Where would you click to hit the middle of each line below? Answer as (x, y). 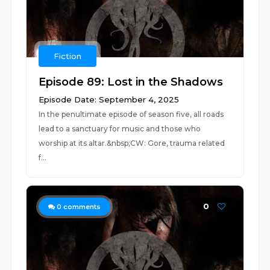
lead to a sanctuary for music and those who (120, 129)
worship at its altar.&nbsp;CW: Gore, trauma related (132, 143)
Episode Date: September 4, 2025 (109, 99)
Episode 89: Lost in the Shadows (131, 82)
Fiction (68, 56)
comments (81, 207)
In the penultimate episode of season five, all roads (131, 114)
